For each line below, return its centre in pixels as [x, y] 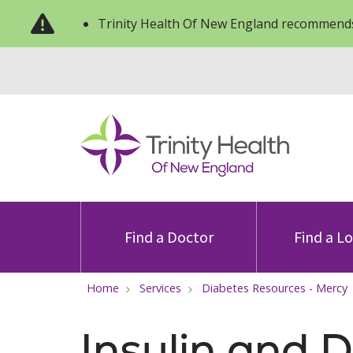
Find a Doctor [169, 237]
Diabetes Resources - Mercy [275, 288]
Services [160, 288]
